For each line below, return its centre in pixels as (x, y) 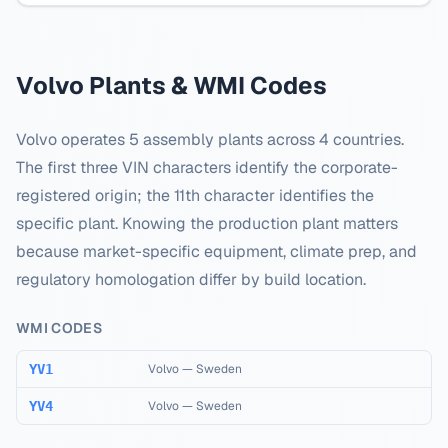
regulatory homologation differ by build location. (191, 279)
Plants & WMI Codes (205, 85)
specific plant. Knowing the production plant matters (207, 223)
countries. (366, 139)
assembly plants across (229, 139)
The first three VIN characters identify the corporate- (207, 167)
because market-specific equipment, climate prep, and (216, 251)
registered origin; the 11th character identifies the (195, 195)
